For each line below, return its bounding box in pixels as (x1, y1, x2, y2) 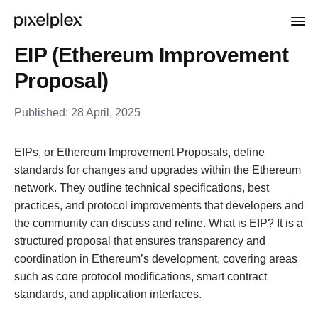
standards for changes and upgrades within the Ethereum (14, 164, 301, 176)
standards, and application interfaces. (14, 288, 202, 300)
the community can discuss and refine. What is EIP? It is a (14, 217, 303, 229)
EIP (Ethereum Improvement (14, 43, 288, 67)
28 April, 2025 (71, 106, 141, 119)
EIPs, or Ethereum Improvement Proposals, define (14, 146, 265, 158)
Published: (14, 106, 71, 119)
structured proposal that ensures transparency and (14, 235, 265, 247)
